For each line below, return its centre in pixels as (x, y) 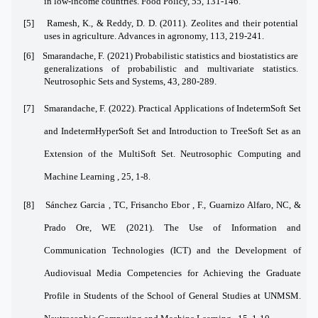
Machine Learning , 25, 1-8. (97, 176)
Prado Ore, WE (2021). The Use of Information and (172, 227)
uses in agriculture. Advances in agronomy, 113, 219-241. (154, 35)
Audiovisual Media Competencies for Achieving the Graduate (172, 273)
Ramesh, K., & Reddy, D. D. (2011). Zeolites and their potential (172, 23)
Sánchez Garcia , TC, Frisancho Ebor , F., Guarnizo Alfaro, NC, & (174, 204)
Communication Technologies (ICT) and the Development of (172, 250)
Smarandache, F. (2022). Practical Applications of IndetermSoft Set (172, 108)
